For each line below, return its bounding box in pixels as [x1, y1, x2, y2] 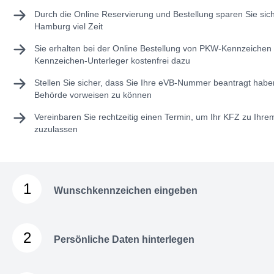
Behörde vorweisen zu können [34, 90, 152, 100]
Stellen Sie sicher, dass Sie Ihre [34, 78, 158, 88]
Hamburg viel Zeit [34, 21, 103, 32]
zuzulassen [34, 124, 78, 135]
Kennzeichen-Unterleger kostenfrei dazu [34, 56, 190, 66]
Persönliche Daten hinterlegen [54, 234, 194, 245]
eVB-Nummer [158, 78, 211, 88]
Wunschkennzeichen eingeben [54, 185, 198, 196]
